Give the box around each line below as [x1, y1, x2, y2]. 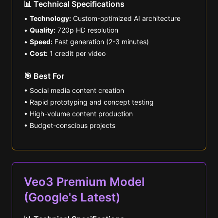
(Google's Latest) [24, 190, 120, 204]
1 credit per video [48, 49, 106, 57]
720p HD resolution [55, 26, 118, 34]
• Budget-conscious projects [24, 121, 115, 129]
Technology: [30, 14, 71, 22]
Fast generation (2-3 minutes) [53, 37, 149, 46]
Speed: [30, 37, 53, 46]
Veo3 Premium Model [24, 175, 145, 189]
